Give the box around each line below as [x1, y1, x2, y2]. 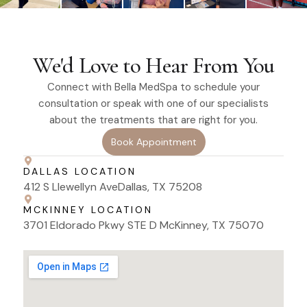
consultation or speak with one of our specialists [38, 97, 269, 111]
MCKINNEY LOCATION [23, 204, 153, 217]
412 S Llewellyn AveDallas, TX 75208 [23, 180, 202, 195]
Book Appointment [110, 136, 197, 149]
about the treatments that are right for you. [49, 113, 258, 127]
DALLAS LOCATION [23, 165, 136, 178]
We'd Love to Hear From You [33, 52, 274, 79]
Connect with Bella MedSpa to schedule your [47, 80, 260, 95]
